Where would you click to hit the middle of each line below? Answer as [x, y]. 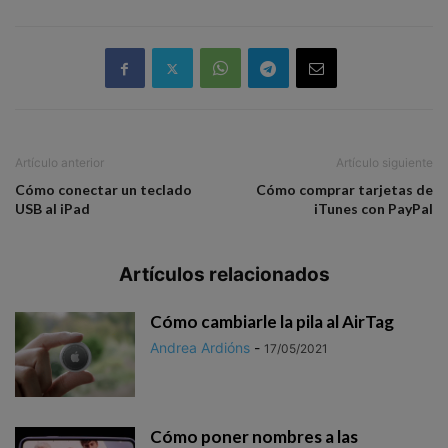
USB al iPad [52, 209]
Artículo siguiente [384, 163]
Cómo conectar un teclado [103, 190]
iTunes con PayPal [373, 209]
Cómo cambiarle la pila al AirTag [272, 322]
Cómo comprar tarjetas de [344, 190]
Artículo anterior [59, 163]
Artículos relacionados [224, 275]
